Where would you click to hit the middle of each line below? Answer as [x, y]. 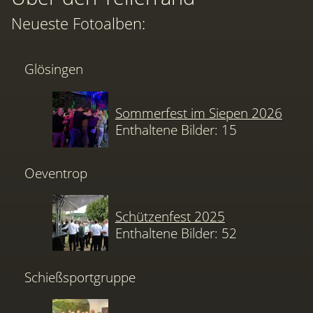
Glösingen [54, 69]
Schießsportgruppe [80, 277]
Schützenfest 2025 [170, 217]
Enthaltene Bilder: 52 [176, 233]
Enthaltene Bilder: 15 [176, 129]
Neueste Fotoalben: [78, 23]
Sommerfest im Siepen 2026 [198, 112]
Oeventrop [56, 173]
